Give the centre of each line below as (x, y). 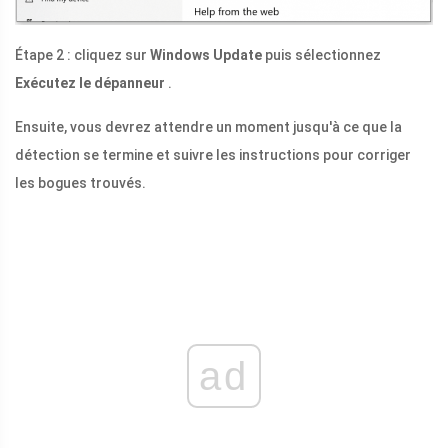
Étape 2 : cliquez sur (82, 55)
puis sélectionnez (321, 55)
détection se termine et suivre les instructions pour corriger (213, 155)
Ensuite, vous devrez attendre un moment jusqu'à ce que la (208, 127)
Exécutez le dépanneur (90, 83)
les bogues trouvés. (80, 183)
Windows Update (206, 55)
